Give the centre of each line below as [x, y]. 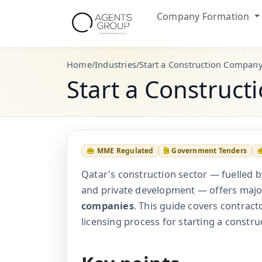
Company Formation [204, 16]
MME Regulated [125, 151]
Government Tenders [209, 151]
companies [108, 206]
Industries [116, 64]
